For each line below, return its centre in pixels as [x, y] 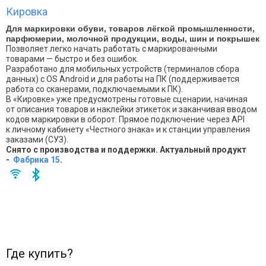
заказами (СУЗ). [37, 140]
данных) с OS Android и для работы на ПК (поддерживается [123, 79]
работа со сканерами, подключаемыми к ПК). [94, 89]
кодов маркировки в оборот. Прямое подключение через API [125, 119]
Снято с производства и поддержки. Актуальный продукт [126, 150]
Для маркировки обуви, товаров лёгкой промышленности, [130, 28]
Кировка [27, 12]
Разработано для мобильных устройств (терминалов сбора [123, 69]
